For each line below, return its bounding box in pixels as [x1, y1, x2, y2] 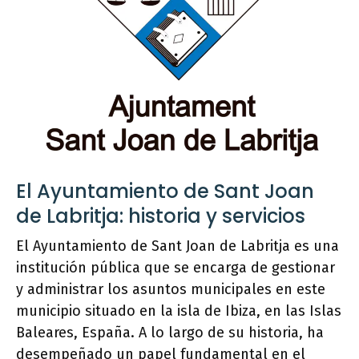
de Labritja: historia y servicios [16, 203, 305, 230]
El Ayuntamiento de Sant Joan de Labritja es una [16, 237, 339, 256]
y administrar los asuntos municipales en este [16, 280, 325, 299]
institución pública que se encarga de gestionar [16, 259, 335, 277]
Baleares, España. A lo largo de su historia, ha [16, 324, 324, 342]
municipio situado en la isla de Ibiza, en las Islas [16, 302, 341, 321]
